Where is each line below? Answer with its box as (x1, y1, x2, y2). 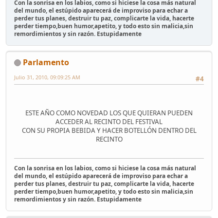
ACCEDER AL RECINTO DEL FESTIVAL (55, 117, 163, 127)
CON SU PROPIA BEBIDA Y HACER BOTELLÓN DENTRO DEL (21, 126, 197, 135)
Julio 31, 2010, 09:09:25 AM (14, 73, 80, 81)
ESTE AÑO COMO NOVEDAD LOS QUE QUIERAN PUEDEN (25, 109, 193, 118)
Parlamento (23, 56, 69, 68)
